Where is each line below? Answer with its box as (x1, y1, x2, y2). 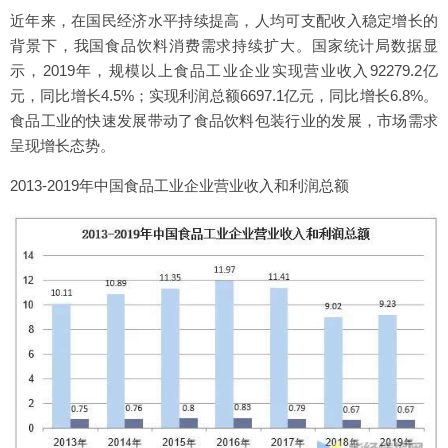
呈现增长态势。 (10, 137, 115, 155)
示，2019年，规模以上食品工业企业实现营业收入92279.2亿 (10, 62, 438, 80)
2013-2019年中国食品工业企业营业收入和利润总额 (10, 177, 349, 195)
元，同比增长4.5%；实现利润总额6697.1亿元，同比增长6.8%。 (10, 87, 438, 105)
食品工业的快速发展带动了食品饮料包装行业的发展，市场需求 (10, 112, 438, 130)
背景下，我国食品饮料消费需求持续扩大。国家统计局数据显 (10, 37, 438, 55)
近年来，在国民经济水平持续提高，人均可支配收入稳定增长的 (10, 12, 438, 30)
